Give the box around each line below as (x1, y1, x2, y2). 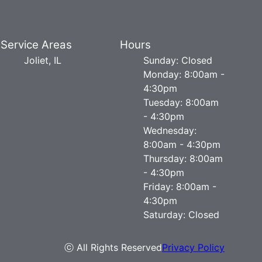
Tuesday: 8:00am (143, 96, 219, 108)
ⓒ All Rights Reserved (64, 242, 162, 253)
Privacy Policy (161, 242, 225, 253)
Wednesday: (143, 125, 196, 136)
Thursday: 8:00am (143, 153, 223, 164)
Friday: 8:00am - (143, 181, 216, 192)
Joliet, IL (24, 54, 62, 66)
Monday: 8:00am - (143, 68, 225, 80)
